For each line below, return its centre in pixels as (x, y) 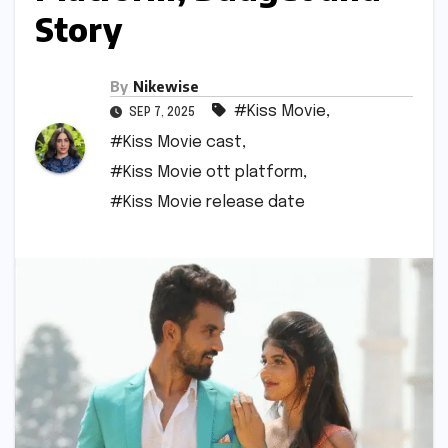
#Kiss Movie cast (176, 142)
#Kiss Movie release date (207, 202)
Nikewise (166, 86)
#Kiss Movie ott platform (206, 172)
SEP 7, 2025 (162, 112)
